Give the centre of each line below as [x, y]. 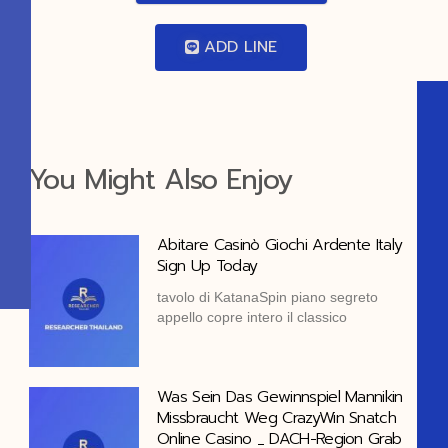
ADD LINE [241, 46]
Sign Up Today [207, 265]
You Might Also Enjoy [160, 179]
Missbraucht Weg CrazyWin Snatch [277, 417]
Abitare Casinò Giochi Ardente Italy [280, 244]
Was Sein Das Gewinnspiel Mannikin [280, 396]
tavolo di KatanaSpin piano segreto [268, 296]
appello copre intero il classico [252, 316]
